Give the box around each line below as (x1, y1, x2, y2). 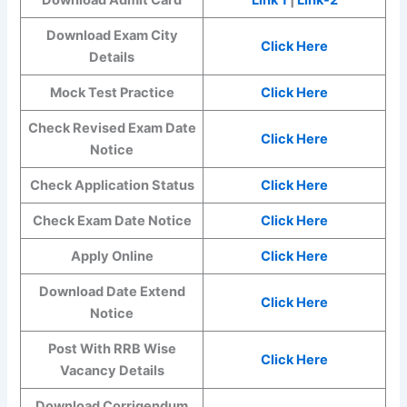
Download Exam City (45, 26, 178, 44)
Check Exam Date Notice (32, 212, 192, 229)
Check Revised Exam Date (27, 119, 196, 136)
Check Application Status (29, 176, 194, 194)
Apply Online (70, 247, 154, 264)
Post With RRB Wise (47, 340, 176, 357)
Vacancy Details (59, 362, 164, 379)
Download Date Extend (38, 283, 185, 300)
